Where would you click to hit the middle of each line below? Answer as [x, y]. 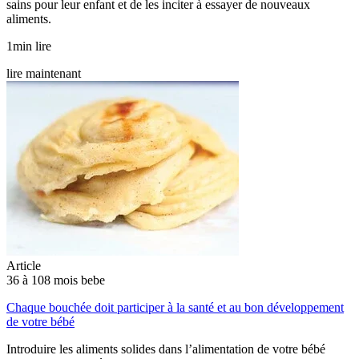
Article [24, 265]
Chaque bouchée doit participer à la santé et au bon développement [175, 307]
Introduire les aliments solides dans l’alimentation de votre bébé [166, 349]
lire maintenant [44, 73]
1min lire [29, 46]
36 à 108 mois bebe [56, 280]
